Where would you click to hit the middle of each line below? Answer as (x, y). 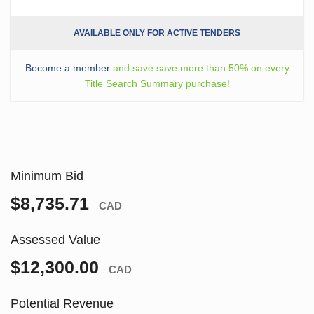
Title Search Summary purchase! (157, 84)
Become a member (67, 68)
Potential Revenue (62, 304)
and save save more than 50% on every (199, 68)
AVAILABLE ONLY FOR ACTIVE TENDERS (157, 33)
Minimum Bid (47, 176)
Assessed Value (55, 240)
